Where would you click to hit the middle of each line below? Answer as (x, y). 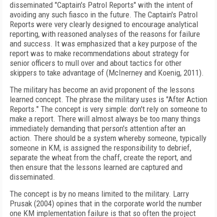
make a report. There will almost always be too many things (105, 119)
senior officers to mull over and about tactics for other (96, 63)
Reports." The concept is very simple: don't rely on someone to (108, 109)
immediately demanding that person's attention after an (98, 128)
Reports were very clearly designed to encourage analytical (104, 24)
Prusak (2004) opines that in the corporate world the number (106, 203)
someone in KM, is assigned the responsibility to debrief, (101, 148)
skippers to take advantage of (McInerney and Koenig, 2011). (107, 73)
